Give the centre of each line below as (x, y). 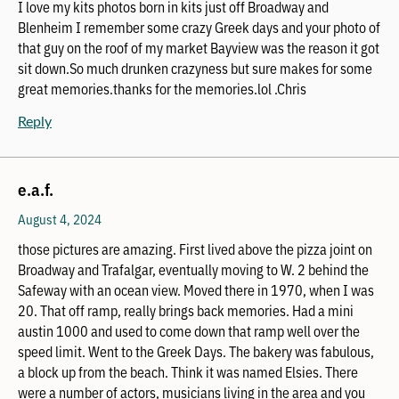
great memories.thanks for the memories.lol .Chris (162, 88)
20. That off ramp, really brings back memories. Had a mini (186, 310)
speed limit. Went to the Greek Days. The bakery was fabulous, (196, 351)
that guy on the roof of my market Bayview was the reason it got (199, 47)
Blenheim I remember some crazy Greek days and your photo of (199, 26)
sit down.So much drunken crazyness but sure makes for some (195, 67)
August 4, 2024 (60, 219)
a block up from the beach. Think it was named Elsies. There (188, 371)
